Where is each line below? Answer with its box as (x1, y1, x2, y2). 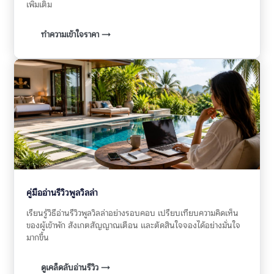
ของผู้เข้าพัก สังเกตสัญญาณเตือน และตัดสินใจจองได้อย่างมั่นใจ (26, 220, 241, 231)
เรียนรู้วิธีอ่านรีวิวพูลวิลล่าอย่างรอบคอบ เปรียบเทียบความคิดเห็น (26, 208, 239, 219)
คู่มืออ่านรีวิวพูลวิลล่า (26, 187, 98, 199)
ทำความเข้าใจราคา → (41, 29, 111, 40)
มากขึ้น (26, 232, 50, 243)
